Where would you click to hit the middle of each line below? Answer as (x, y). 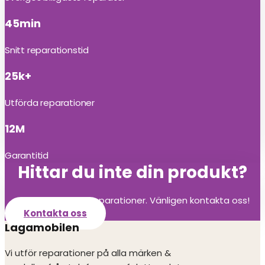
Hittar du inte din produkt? (132, 172)
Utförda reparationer (50, 103)
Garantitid (27, 155)
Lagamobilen (42, 227)
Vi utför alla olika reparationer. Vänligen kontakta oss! (132, 200)
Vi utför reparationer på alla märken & (88, 253)
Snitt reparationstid (47, 50)
